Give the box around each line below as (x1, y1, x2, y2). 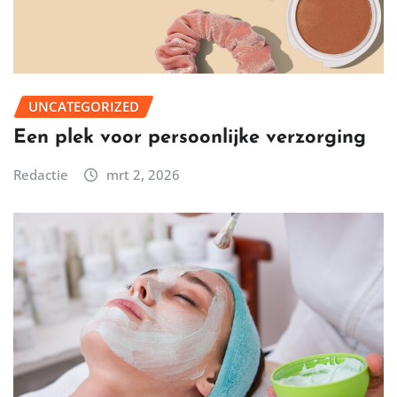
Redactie (13, 166, 68, 184)
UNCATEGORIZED (28, 97, 139, 115)
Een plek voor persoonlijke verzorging (13, 128, 366, 149)
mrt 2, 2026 (105, 166, 180, 184)
